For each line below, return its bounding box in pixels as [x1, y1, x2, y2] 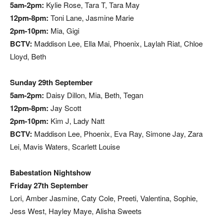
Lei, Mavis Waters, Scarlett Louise [10, 141, 120, 152]
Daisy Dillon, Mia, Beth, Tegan [44, 90, 143, 101]
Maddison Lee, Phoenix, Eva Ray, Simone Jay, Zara [32, 128, 203, 139]
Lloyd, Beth [10, 51, 46, 62]
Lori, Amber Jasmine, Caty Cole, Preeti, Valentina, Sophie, [10, 193, 198, 204]
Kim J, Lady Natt [49, 115, 105, 126]
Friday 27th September [10, 180, 88, 191]
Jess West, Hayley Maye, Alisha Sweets [10, 206, 142, 217]
